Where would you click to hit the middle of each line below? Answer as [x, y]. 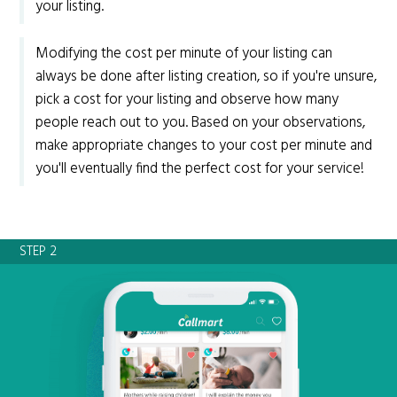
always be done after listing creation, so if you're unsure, [206, 77]
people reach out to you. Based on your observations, [201, 123]
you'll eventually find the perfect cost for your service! [200, 169]
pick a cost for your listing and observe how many [187, 100]
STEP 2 [39, 251]
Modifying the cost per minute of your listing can [184, 54]
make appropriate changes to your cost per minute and [204, 146]
